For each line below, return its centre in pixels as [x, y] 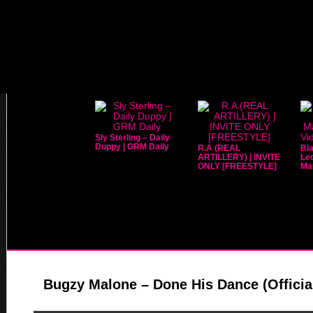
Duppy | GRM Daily [132, 146]
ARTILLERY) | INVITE [239, 157]
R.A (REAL [219, 148]
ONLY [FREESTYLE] [237, 166]
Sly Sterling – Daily [132, 137]
